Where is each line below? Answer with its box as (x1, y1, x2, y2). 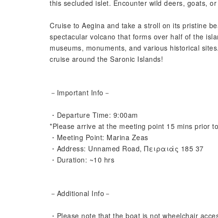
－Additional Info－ (50, 188, 111, 198)
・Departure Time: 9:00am (50, 110, 138, 120)
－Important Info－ (50, 88, 110, 97)
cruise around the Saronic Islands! (50, 54, 163, 64)
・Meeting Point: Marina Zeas (50, 132, 148, 142)
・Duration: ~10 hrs (50, 155, 114, 164)
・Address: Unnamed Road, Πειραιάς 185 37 (50, 144, 204, 153)
